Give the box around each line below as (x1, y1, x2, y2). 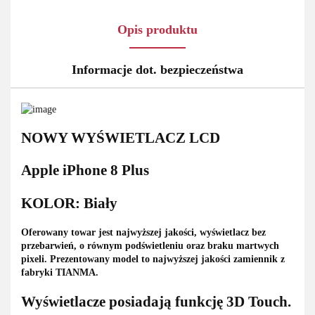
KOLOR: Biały (21, 194, 117, 212)
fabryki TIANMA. (21, 267, 98, 278)
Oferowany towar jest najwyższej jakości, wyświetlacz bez (21, 227, 266, 238)
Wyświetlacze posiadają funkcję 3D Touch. (21, 292, 291, 310)
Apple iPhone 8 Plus (21, 162, 149, 179)
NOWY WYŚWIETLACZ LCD (21, 129, 220, 147)
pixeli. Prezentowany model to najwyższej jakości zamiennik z (21, 254, 285, 265)
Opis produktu (117, 22, 198, 37)
